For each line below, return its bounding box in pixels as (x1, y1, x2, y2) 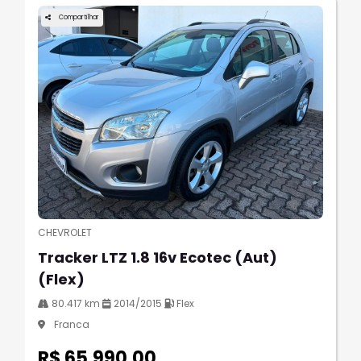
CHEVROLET (38, 226, 92, 240)
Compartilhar (59, 12, 99, 22)
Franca (52, 317, 89, 332)
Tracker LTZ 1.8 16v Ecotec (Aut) (38, 247, 277, 268)
